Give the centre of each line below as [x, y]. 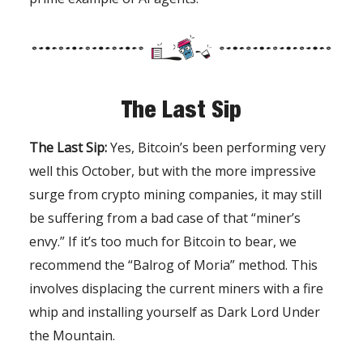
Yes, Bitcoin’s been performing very [218, 147]
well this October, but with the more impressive [173, 171]
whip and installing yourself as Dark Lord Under [175, 312]
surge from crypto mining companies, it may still [175, 194]
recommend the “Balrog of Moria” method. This [173, 265]
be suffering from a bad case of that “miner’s [165, 218]
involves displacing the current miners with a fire [176, 288]
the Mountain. [72, 335]
